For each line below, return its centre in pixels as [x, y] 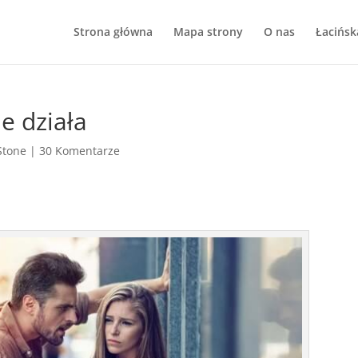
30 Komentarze [80, 151]
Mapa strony [208, 32]
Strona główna [113, 32]
